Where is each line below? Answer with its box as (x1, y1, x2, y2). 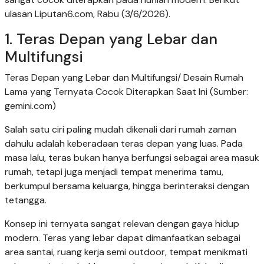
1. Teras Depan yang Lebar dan (5, 29, 217, 49)
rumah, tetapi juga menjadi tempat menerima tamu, (5, 165, 223, 178)
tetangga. (5, 193, 47, 206)
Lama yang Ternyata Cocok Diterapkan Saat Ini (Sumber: (5, 85, 248, 98)
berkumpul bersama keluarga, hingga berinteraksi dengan (5, 179, 249, 192)
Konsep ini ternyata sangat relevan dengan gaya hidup (5, 217, 239, 230)
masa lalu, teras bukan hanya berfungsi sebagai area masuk (5, 151, 259, 164)
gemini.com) (5, 99, 56, 112)
